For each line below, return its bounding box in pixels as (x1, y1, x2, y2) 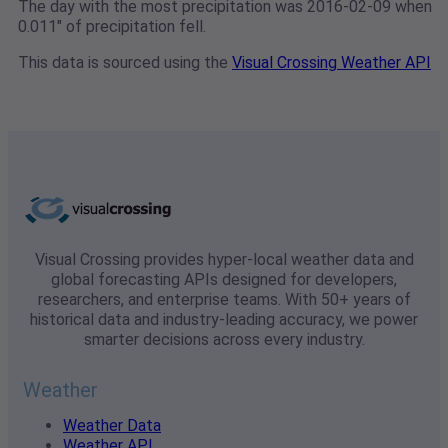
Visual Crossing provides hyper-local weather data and (34, 250, 414, 270)
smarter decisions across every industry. (83, 330, 365, 350)
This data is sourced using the (18, 53, 232, 73)
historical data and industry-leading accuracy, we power (30, 310, 418, 330)
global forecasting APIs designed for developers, (51, 270, 397, 290)
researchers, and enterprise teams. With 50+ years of (37, 290, 411, 310)
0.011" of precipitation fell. (18, 17, 206, 37)
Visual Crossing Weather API (232, 53, 431, 73)
